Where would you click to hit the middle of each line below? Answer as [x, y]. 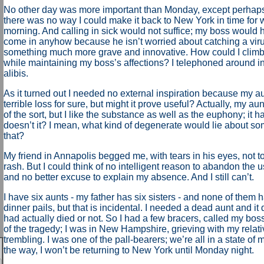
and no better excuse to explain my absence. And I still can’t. [128, 177]
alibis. [16, 73]
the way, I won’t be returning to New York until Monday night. [128, 250]
